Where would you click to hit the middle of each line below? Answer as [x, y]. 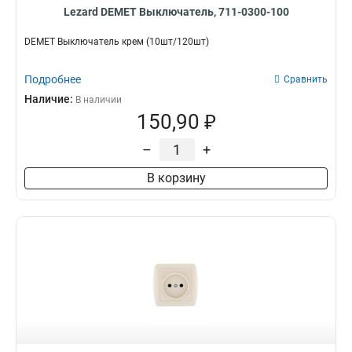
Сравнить [306, 79]
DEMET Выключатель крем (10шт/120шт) [117, 42]
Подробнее [53, 79]
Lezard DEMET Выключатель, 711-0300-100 [176, 12]
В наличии [99, 100]
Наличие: [50, 99]
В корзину [176, 178]
